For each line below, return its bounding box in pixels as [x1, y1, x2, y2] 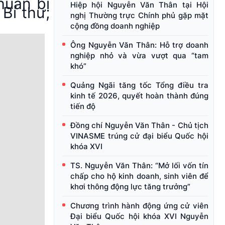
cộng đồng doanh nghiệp [70, 21, 160, 31]
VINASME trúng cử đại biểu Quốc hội [70, 131, 208, 141]
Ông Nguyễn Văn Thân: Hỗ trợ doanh [70, 40, 208, 50]
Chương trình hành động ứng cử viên [70, 201, 208, 211]
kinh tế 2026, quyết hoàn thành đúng [70, 91, 208, 101]
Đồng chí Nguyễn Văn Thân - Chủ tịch [70, 121, 208, 131]
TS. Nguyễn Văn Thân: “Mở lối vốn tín [70, 161, 208, 171]
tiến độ [70, 101, 95, 111]
